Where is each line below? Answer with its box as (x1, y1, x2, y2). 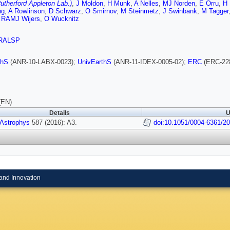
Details (49, 110, 70, 117)
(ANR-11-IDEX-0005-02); (111, 58, 188, 66)
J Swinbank (163, 7, 197, 15)
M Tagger (201, 7, 228, 15)
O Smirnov (85, 7, 117, 15)
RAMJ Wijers (1, 15, 40, 23)
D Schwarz (49, 7, 81, 15)
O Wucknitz (44, 15, 79, 23)
